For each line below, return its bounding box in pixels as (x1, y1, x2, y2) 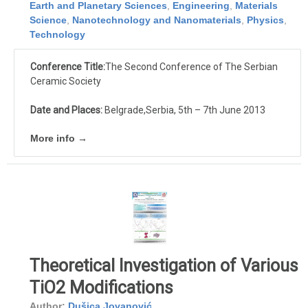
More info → (30, 133, 87, 144)
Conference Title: (30, 61, 105, 73)
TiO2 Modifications (30, 278, 173, 298)
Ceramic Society (30, 76, 101, 87)
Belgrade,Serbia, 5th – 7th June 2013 (102, 104, 265, 116)
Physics (247, 14, 284, 26)
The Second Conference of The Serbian (105, 61, 278, 73)
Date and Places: (30, 104, 102, 116)
